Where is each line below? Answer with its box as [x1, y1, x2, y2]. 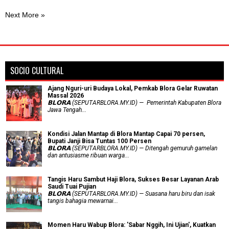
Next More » [5, 10, 45, 19]
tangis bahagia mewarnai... [48, 197, 118, 204]
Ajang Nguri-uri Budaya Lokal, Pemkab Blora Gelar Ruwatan [48, 84, 218, 92]
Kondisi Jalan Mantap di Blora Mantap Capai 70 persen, [48, 130, 205, 138]
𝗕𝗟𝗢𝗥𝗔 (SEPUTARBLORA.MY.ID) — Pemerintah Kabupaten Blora [48, 99, 221, 106]
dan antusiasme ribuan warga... [48, 151, 129, 159]
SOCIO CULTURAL [10, 64, 63, 77]
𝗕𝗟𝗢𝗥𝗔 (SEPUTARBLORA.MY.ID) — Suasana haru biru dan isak [48, 190, 215, 197]
